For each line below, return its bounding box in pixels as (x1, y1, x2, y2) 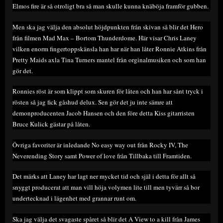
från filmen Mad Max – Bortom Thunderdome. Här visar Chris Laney (12, 33, 197, 42)
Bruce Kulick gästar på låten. (12, 119, 90, 129)
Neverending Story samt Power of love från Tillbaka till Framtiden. (12, 151, 192, 160)
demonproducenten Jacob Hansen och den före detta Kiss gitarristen (12, 109, 195, 118)
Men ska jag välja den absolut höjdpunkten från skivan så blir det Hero (12, 22, 203, 31)
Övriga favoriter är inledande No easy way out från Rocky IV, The (12, 140, 188, 149)
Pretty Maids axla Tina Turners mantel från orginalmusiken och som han (12, 55, 206, 64)
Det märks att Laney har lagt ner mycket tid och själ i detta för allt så (12, 172, 196, 181)
